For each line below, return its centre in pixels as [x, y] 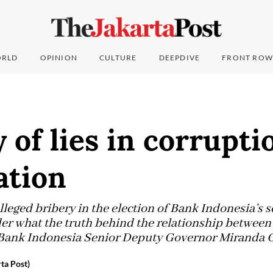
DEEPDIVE [179, 58]
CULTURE [118, 58]
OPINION [59, 58]
